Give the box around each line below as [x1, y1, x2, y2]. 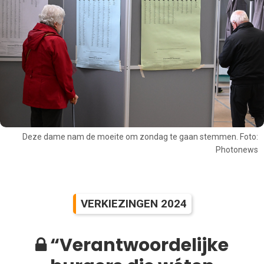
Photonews [216, 145, 258, 155]
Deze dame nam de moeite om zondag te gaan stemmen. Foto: [22, 132, 258, 142]
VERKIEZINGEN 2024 [80, 196, 187, 210]
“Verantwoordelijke [47, 232, 229, 258]
